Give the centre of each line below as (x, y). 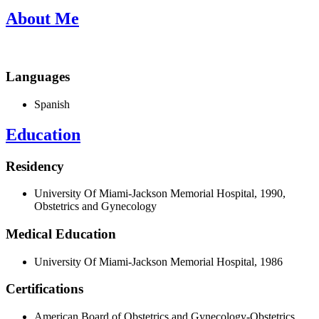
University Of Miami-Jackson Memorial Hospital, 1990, (160, 194)
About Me (42, 19)
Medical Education (61, 234)
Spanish (52, 104)
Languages (38, 77)
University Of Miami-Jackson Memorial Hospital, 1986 (158, 261)
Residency (35, 166)
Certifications (45, 289)
